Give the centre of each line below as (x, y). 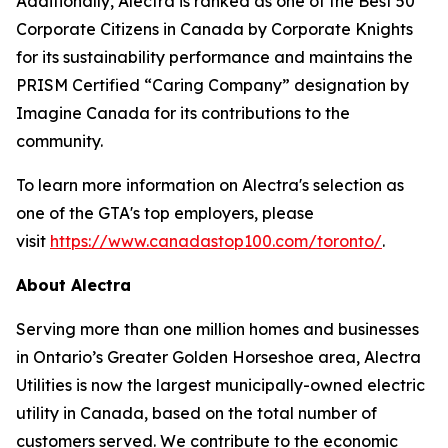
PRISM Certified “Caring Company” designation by (212, 85)
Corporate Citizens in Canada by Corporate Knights (214, 29)
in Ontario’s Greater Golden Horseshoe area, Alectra (218, 357)
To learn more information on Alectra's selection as (210, 185)
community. (61, 141)
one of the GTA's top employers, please (165, 213)
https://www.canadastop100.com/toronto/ (216, 241)
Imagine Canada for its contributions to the (183, 113)
